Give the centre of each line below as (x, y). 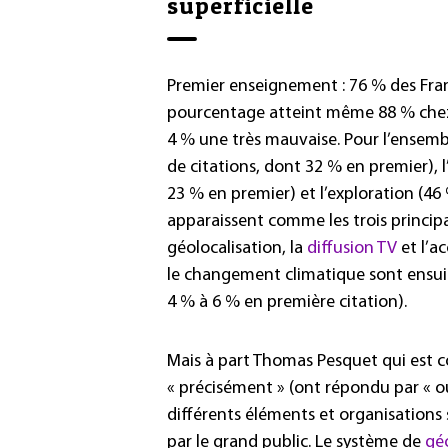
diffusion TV (352, 248)
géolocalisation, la (237, 248)
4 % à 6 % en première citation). (287, 302)
